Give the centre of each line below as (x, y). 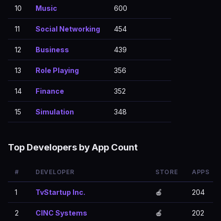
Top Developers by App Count (73, 147)
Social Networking (68, 29)
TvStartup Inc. (60, 192)
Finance (50, 91)
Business (52, 50)
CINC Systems (61, 213)
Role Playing (57, 70)
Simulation (55, 112)
